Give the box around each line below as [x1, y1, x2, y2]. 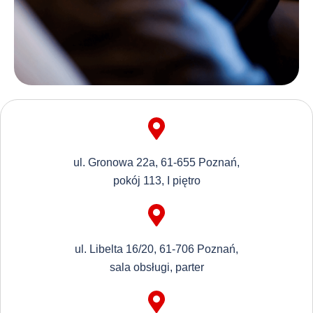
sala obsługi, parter [109, 261, 204, 273]
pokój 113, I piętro [112, 174, 201, 187]
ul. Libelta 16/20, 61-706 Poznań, [75, 242, 238, 255]
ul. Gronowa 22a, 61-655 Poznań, [73, 156, 240, 168]
